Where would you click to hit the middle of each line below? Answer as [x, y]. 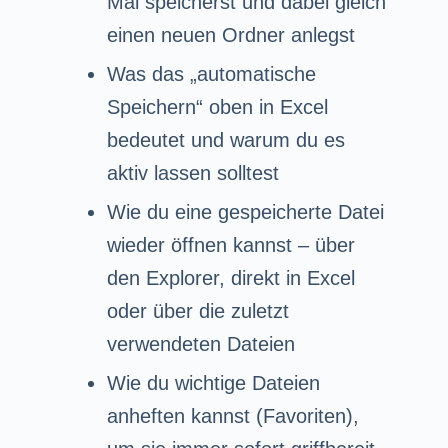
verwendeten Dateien [200, 343]
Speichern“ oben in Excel [217, 106]
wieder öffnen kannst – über [230, 244]
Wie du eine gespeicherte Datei [245, 211]
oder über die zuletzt [197, 310]
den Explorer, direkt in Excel [230, 277]
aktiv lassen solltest [192, 172]
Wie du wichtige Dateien [213, 382]
